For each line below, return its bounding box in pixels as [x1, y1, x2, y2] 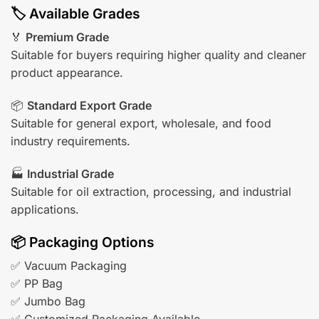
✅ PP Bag [11, 276, 63, 291]
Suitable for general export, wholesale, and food [11, 116, 271, 131]
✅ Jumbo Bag [11, 294, 85, 309]
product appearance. [11, 66, 123, 80]
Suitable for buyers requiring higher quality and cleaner [11, 48, 306, 63]
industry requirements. [11, 134, 130, 149]
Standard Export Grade [27, 98, 152, 113]
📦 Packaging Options [11, 233, 155, 251]
